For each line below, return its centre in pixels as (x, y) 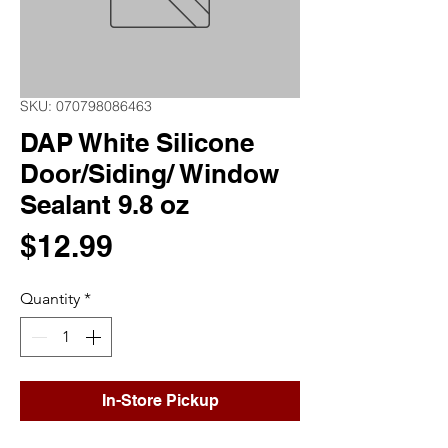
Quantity (50, 298)
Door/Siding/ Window (149, 173)
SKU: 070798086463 (86, 106)
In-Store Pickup (160, 400)
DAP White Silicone (137, 142)
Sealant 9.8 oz (104, 204)
